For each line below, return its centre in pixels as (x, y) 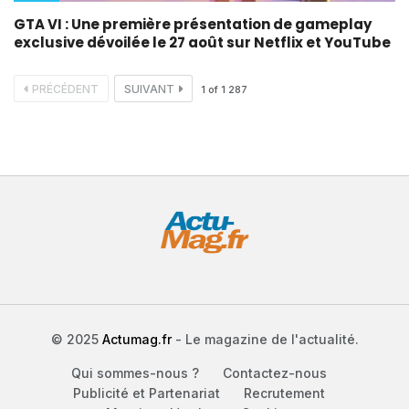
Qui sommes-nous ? (135, 372)
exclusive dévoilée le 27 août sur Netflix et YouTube (202, 42)
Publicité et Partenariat (147, 393)
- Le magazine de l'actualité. (265, 339)
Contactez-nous (275, 372)
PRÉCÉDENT (65, 89)
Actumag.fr (136, 339)
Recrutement (284, 393)
